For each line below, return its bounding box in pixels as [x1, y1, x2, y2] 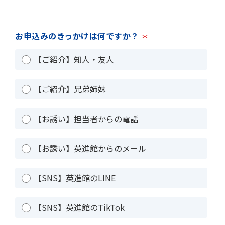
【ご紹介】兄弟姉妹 [33, 82, 106, 95]
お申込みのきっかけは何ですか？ [15, 29, 142, 42]
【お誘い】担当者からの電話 [33, 112, 138, 125]
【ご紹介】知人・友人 [33, 53, 114, 65]
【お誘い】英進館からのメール [33, 142, 146, 154]
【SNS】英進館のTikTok [33, 201, 125, 213]
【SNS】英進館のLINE [33, 171, 116, 184]
